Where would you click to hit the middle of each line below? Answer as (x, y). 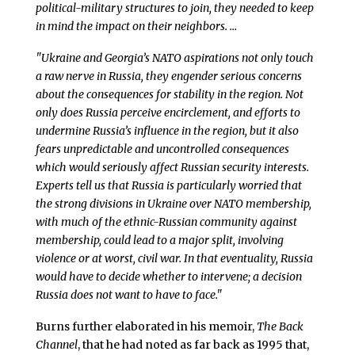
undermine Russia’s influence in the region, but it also (167, 130)
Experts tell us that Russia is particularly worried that (168, 185)
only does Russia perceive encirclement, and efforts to (168, 112)
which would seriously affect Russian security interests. (172, 167)
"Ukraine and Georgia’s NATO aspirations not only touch (174, 57)
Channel (56, 344)
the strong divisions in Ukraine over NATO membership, (173, 203)
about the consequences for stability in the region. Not (169, 94)
